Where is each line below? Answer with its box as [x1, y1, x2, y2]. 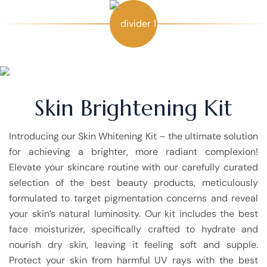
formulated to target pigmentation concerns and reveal [9, 192, 258, 205]
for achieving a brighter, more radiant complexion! [9, 145, 258, 159]
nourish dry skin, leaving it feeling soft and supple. [9, 238, 258, 252]
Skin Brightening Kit [35, 94, 232, 122]
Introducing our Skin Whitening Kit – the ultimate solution [9, 130, 258, 143]
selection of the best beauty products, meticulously [9, 176, 258, 190]
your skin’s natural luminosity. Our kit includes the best [9, 207, 258, 221]
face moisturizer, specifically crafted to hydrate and [9, 223, 258, 236]
